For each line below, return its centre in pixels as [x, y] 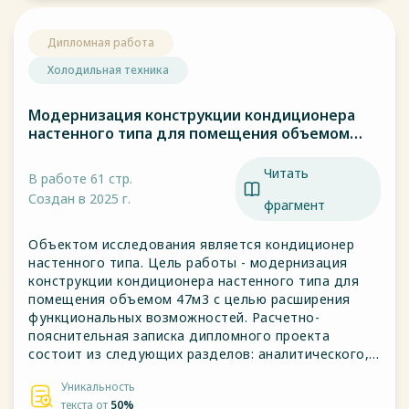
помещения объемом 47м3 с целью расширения [189, 299]
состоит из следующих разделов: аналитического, [199, 354]
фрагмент [294, 205]
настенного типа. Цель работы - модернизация [188, 262]
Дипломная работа [101, 42]
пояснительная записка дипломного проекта [179, 336]
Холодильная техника [108, 70]
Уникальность [98, 387]
